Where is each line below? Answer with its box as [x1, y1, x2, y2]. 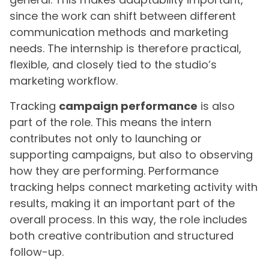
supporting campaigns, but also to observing [10, 147, 253, 162]
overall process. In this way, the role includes [10, 211, 247, 227]
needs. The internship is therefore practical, [10, 41, 241, 56]
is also [198, 98, 235, 113]
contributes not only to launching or [10, 130, 202, 146]
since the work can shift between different [10, 8, 236, 24]
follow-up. [10, 244, 64, 259]
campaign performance [59, 98, 198, 113]
